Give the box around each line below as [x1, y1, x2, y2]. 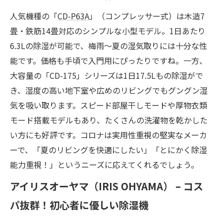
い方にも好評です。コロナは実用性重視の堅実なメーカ [10, 128, 207, 141]
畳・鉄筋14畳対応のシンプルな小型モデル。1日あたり [10, 24, 206, 37]
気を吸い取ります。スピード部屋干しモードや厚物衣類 [10, 99, 207, 111]
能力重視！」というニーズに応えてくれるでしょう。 [10, 158, 199, 170]
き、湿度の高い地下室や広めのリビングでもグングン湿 [10, 84, 208, 96]
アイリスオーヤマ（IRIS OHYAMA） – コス [10, 178, 203, 193]
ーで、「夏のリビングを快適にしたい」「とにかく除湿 [10, 143, 207, 156]
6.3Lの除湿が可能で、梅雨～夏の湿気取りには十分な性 [10, 39, 207, 52]
